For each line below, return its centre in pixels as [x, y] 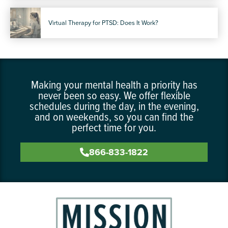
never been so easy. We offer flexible [114, 95]
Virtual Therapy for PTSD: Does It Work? [103, 23]
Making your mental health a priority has [114, 84]
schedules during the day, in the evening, [114, 105]
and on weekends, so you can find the [114, 116]
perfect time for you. [114, 127]
